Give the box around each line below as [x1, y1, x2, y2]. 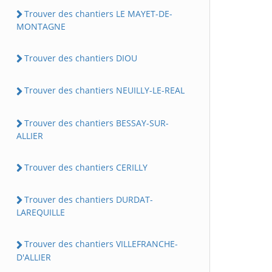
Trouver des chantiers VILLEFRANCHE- [24, 238, 178, 250]
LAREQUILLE [16, 206, 65, 219]
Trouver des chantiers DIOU [24, 52, 137, 64]
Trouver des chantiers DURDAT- [24, 194, 153, 206]
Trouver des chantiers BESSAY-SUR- [24, 117, 169, 129]
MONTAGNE [16, 21, 66, 33]
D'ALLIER [16, 251, 51, 263]
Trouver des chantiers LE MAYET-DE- [24, 7, 172, 19]
